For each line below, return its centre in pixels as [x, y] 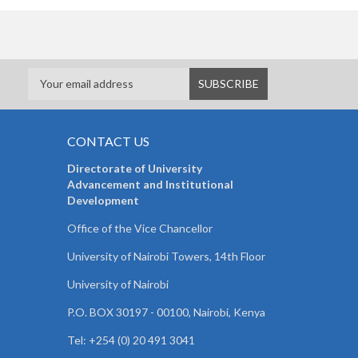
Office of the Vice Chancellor [139, 228]
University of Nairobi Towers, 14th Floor [166, 256]
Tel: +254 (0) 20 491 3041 [131, 340]
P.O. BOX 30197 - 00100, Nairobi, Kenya [166, 312]
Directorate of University [134, 168]
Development [103, 200]
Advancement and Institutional [150, 184]
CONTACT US [108, 141]
